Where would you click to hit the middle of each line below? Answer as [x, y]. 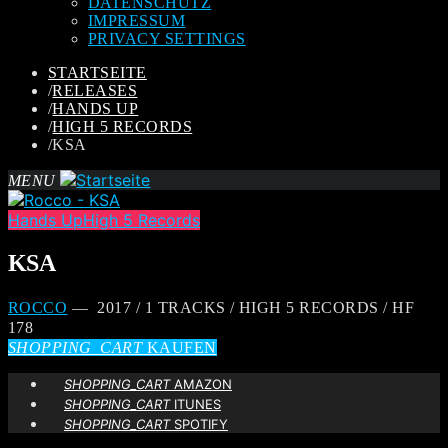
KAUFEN [179, 347]
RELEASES [95, 90]
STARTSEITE [97, 72]
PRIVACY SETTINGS [167, 38]
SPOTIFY [199, 423]
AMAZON [201, 383]
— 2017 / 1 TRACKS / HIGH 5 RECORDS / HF [241, 307]
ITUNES [195, 403]
